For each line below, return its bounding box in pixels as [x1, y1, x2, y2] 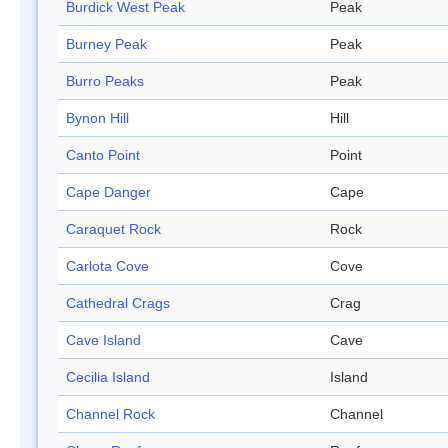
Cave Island [66, 332, 141, 349]
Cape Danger [66, 184, 151, 201]
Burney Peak [66, 36, 147, 53]
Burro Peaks [66, 73, 144, 90]
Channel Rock [66, 406, 155, 423]
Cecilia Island [66, 369, 150, 386]
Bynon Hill [66, 110, 129, 127]
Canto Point [66, 147, 140, 164]
